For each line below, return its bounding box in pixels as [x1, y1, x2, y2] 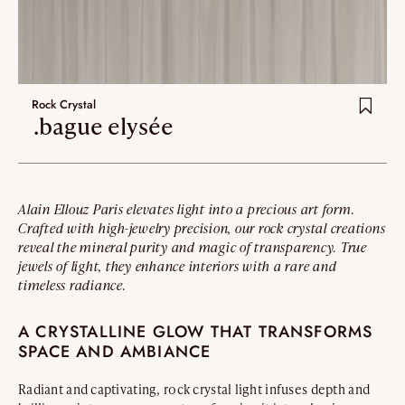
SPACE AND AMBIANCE [18, 339, 212, 363]
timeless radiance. [18, 275, 127, 295]
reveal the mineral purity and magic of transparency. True [18, 237, 367, 257]
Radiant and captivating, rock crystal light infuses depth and [18, 380, 371, 398]
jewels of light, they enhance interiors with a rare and [18, 256, 337, 276]
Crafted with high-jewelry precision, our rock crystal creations [18, 218, 386, 238]
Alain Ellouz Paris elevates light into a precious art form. [18, 199, 355, 219]
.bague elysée [33, 108, 174, 142]
